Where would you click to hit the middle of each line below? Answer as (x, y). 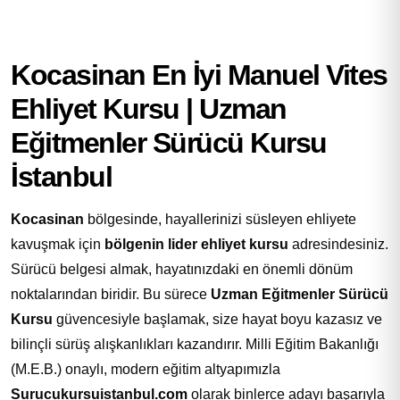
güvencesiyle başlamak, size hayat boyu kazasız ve (217, 319)
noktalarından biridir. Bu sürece (111, 294)
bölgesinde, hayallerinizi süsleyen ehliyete (220, 219)
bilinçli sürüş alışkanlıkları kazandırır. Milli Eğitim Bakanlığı (195, 344)
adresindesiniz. (338, 244)
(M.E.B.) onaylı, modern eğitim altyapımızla (146, 369)
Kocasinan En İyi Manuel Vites (199, 75)
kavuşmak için (58, 244)
